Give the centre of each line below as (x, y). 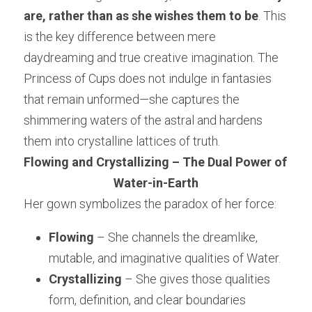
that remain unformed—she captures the (132, 100)
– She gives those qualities (196, 279)
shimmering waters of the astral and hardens (143, 120)
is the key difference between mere (120, 37)
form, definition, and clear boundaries (147, 300)
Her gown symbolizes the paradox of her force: (150, 204)
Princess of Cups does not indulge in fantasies (148, 79)
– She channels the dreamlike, (176, 237)
